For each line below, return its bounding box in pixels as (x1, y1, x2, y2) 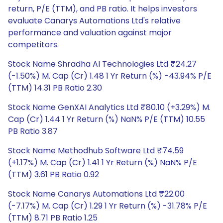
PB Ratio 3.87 (8, 125, 58, 137)
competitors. (8, 39, 59, 50)
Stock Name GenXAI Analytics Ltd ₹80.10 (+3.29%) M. (8, 102, 211, 113)
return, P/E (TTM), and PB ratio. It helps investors (8, 3, 197, 14)
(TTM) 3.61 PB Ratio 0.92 (8, 169, 99, 180)
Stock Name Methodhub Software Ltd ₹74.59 (8, 145, 184, 156)
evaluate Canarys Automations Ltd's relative (8, 15, 181, 26)
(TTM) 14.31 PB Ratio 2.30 (8, 82, 102, 94)
